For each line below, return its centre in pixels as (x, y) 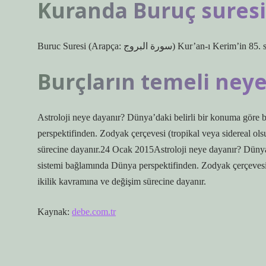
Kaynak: (55, 212)
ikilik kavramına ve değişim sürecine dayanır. (122, 181)
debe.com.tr (94, 212)
